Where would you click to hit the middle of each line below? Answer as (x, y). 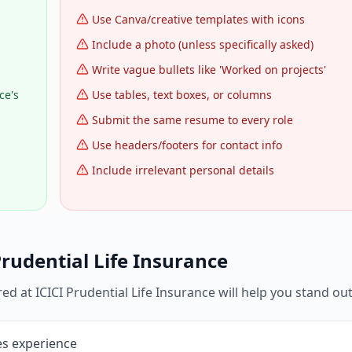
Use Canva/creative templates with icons (198, 20)
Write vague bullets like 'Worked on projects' (209, 70)
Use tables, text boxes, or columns (182, 95)
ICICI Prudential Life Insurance (125, 293)
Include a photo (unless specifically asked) (203, 45)
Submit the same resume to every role (192, 120)
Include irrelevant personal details (183, 170)
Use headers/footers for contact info (187, 145)
